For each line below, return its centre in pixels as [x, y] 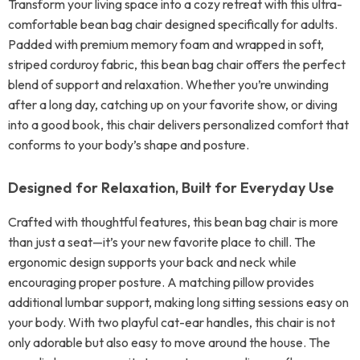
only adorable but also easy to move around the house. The [169, 342]
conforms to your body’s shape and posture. [129, 145]
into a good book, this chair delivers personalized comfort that [178, 125]
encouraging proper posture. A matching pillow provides [161, 282]
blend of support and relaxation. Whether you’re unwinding [168, 84]
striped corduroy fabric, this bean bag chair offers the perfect [177, 64]
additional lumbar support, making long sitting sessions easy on [178, 302]
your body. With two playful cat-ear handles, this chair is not [172, 322]
